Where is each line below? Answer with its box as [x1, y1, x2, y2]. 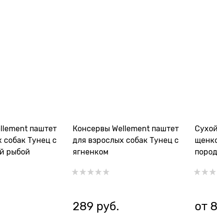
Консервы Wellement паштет [73, 124, 179, 133]
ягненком [73, 148, 108, 156]
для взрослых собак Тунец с [73, 136, 179, 145]
